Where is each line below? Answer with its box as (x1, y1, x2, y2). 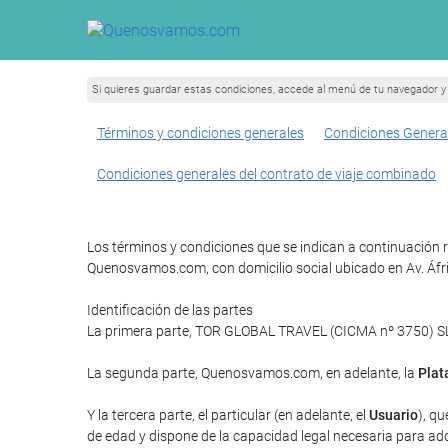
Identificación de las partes (87, 302, 253, 318)
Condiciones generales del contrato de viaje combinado (97, 166, 436, 182)
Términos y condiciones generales (97, 125, 304, 141)
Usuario (369, 407, 418, 423)
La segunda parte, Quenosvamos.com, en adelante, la (87, 365, 418, 381)
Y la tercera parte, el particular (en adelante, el (87, 407, 369, 423)
